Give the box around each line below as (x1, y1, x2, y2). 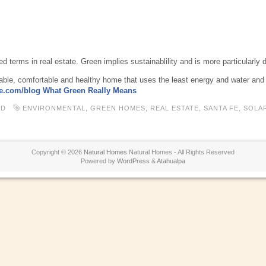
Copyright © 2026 (31, 148, 84, 156)
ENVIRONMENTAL (23, 104, 85, 112)
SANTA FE (204, 104, 239, 112)
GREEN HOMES (90, 104, 145, 112)
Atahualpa (157, 157, 185, 164)
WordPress (117, 157, 150, 164)
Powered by (81, 157, 117, 164)
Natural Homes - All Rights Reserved (127, 148, 235, 156)
